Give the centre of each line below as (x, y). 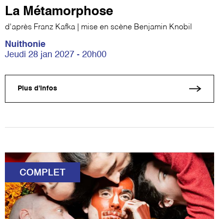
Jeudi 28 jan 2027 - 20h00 (56, 55)
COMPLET (43, 173)
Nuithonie (25, 44)
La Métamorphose (59, 11)
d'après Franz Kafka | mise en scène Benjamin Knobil (99, 27)
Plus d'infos (37, 89)
